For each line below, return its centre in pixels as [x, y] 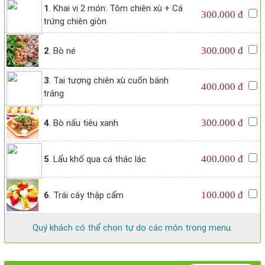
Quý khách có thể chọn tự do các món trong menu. [132, 228]
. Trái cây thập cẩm [86, 195]
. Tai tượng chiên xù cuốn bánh [109, 81]
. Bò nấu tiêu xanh [84, 123]
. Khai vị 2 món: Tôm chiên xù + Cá [116, 9]
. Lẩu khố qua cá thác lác [98, 159]
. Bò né [62, 51]
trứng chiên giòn [75, 22]
